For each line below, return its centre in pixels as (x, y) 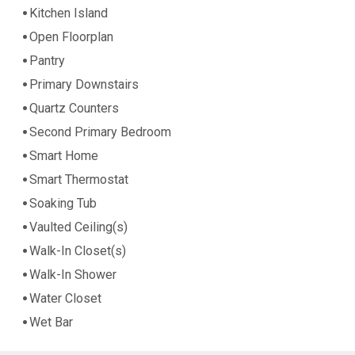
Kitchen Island (69, 13)
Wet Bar (51, 323)
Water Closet (65, 299)
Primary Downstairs (84, 85)
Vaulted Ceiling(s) (78, 227)
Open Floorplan (71, 37)
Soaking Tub (63, 204)
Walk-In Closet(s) (78, 251)
